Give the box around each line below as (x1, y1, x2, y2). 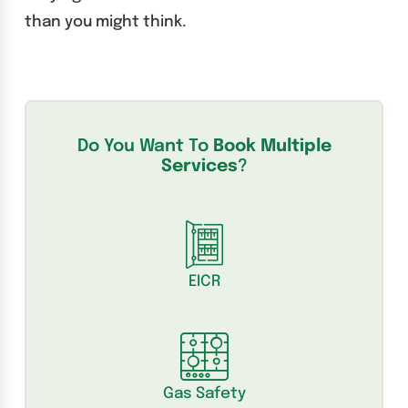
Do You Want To (76, 138, 213, 156)
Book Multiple (212, 138, 331, 156)
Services (160, 158, 238, 176)
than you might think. (24, 15, 187, 31)
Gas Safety (162, 386, 246, 403)
